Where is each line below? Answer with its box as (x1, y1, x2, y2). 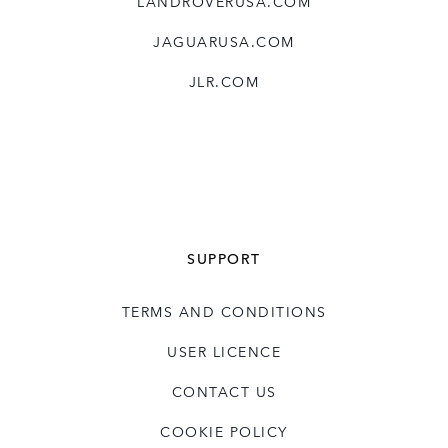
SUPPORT (187, 248, 261, 269)
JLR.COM (188, 71, 260, 92)
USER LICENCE (167, 341, 281, 362)
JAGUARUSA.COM (153, 31, 295, 52)
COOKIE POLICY (160, 421, 288, 442)
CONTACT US (171, 381, 277, 402)
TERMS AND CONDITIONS (121, 301, 327, 322)
